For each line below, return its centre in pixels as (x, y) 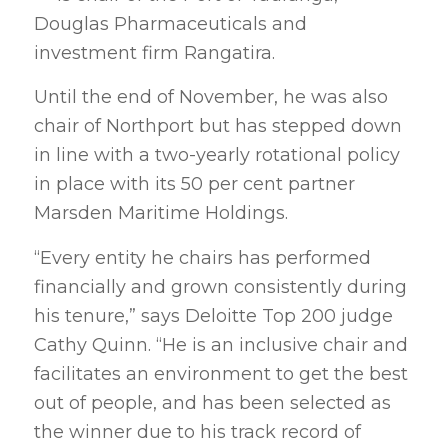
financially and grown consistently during (220, 286)
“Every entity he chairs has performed (202, 257)
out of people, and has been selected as (212, 402)
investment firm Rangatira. (154, 53)
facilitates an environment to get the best (220, 373)
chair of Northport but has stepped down (217, 126)
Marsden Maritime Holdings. (160, 213)
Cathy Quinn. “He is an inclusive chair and (220, 344)
